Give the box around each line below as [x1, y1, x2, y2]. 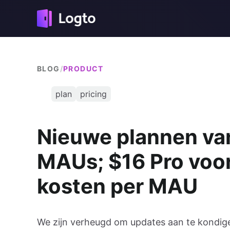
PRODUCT [63, 64, 104, 73]
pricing [80, 89, 107, 99]
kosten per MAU [37, 174, 198, 199]
